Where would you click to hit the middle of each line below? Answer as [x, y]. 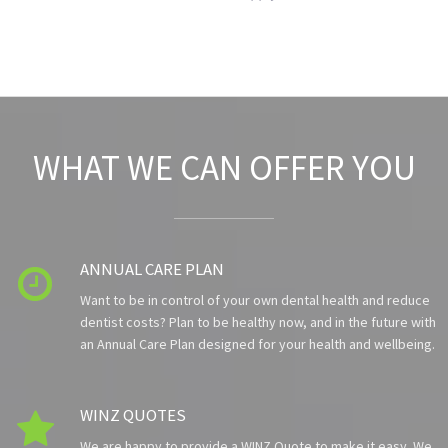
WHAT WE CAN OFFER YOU [224, 168]
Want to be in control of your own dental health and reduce [255, 300]
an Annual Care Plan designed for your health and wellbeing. [257, 344]
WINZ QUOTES [133, 415]
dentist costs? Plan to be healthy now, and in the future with [258, 322]
